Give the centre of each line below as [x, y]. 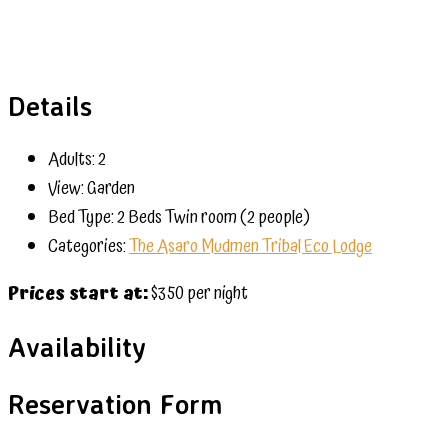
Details [50, 105]
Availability [77, 347]
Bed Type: [81, 217]
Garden [109, 188]
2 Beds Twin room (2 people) [212, 217]
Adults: [71, 159]
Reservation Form [115, 403]
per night [217, 293]
